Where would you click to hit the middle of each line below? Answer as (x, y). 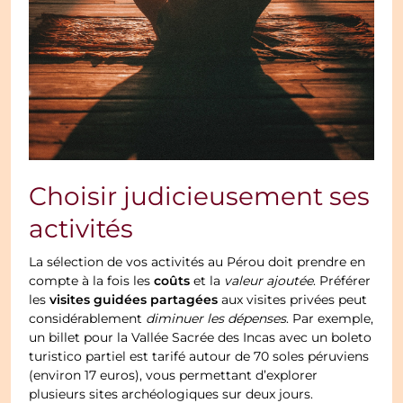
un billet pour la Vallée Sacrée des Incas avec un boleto (201, 338)
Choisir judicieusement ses (200, 197)
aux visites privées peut (293, 300)
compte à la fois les (92, 281)
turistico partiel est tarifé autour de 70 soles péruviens (199, 357)
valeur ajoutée (269, 281)
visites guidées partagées (134, 300)
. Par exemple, (330, 319)
